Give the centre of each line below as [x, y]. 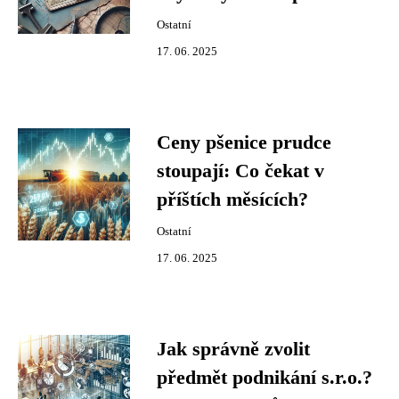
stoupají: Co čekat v [240, 171]
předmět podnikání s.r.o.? [265, 378]
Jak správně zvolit [233, 349]
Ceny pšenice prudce [244, 142]
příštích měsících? [232, 199]
